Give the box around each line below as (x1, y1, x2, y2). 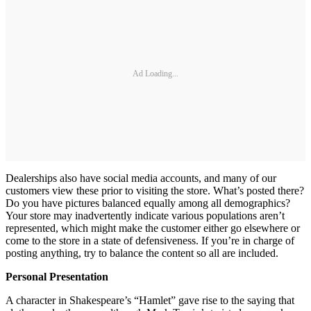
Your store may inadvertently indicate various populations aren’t (6, 209, 285, 221)
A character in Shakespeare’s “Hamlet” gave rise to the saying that (6, 294, 294, 306)
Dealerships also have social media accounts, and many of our (6, 171, 276, 184)
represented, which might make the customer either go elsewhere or (6, 221, 300, 234)
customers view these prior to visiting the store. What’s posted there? (6, 184, 304, 196)
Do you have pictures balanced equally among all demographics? (6, 196, 290, 209)
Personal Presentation (6, 270, 108, 283)
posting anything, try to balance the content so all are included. (6, 246, 278, 259)
